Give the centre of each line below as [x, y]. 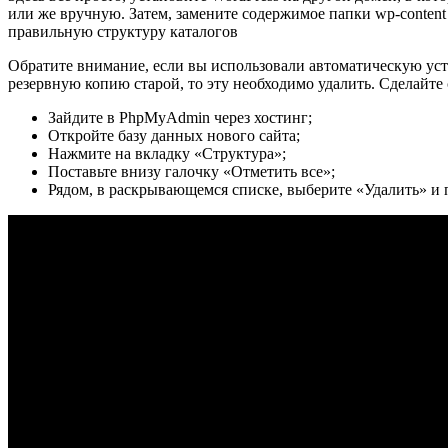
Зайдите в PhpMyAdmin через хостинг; [180, 118]
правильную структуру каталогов [123, 32]
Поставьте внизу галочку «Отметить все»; [191, 172]
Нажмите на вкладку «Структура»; [167, 154]
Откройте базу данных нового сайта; [174, 136]
